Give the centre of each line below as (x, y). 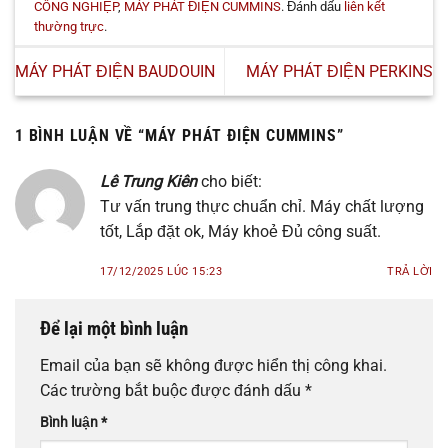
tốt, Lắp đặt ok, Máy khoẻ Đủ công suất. (240, 231)
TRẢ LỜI (410, 271)
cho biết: (231, 181)
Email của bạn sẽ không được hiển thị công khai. (213, 366)
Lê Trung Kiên (148, 181)
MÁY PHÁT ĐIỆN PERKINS (339, 71)
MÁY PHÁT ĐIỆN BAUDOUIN (115, 71)
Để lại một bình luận (116, 328)
